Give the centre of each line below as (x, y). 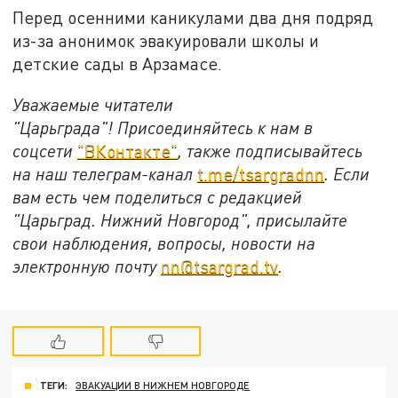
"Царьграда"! (65, 127)
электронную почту (87, 266)
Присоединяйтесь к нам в (215, 127)
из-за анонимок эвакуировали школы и (166, 41)
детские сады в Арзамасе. (118, 64)
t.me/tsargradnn (261, 173)
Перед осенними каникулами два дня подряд (193, 18)
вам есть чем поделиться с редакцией (158, 196)
